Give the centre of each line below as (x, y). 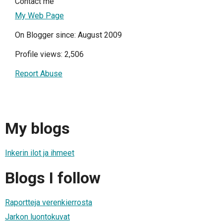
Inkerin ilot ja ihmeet (40, 153)
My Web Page (39, 16)
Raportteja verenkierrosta (49, 202)
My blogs (37, 128)
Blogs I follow (53, 178)
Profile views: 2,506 (49, 55)
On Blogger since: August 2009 (68, 35)
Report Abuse (39, 74)
